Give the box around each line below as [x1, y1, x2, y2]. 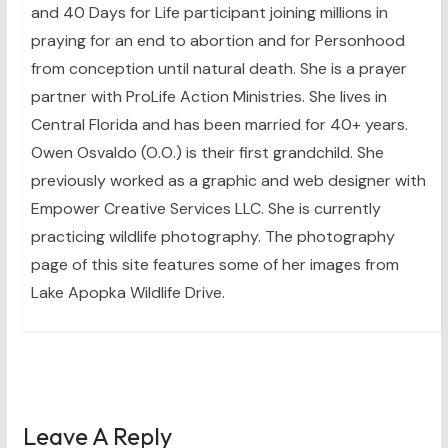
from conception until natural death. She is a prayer [30, 58, 407, 80]
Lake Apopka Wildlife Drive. [30, 282, 225, 304]
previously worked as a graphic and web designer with [30, 170, 426, 192]
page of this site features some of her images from [30, 254, 399, 276]
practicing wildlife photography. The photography [30, 226, 395, 248]
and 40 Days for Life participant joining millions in [30, 2, 388, 24]
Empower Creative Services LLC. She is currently [30, 198, 381, 220]
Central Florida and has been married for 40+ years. [30, 114, 408, 136]
